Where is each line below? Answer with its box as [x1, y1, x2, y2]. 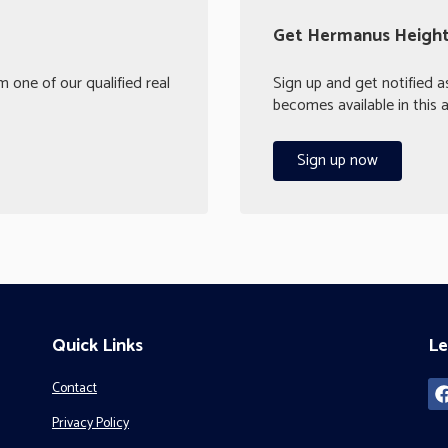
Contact [51, 377, 97, 400]
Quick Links [51, 331, 143, 361]
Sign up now [297, 147, 378, 174]
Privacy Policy [51, 412, 129, 435]
